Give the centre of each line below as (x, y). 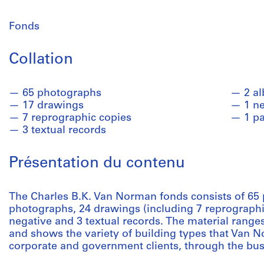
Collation (41, 60)
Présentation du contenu (97, 164)
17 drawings (53, 106)
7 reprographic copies (77, 118)
